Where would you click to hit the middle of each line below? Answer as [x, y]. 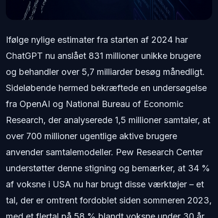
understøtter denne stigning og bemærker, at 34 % [108, 168]
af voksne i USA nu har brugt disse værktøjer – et [105, 184]
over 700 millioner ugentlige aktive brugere [91, 136]
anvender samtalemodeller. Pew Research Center [104, 152]
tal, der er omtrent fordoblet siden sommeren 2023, [109, 200]
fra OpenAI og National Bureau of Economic [95, 104]
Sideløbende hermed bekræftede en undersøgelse [106, 88]
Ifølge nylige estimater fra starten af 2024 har [97, 40]
